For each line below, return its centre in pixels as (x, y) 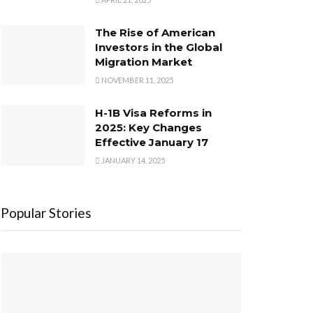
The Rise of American (155, 32)
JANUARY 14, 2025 (132, 160)
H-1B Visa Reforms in (153, 113)
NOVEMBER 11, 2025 (137, 80)
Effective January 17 (152, 142)
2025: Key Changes (148, 128)
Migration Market (144, 62)
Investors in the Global (159, 47)
